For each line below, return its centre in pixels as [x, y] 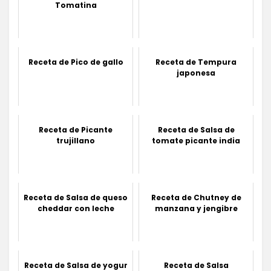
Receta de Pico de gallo [76, 62]
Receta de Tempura [196, 62]
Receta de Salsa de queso [76, 198]
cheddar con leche [76, 209]
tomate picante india [196, 141]
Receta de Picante [76, 130]
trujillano [76, 141]
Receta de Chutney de [196, 198]
